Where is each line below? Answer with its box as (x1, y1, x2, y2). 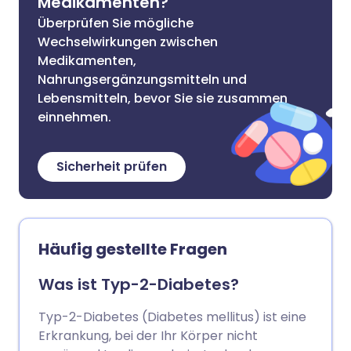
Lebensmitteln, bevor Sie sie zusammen (38, 89, 288, 107)
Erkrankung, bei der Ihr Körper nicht (38, 327, 258, 345)
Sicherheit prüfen (56, 157, 167, 175)
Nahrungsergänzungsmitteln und (38, 71, 247, 89)
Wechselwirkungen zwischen (38, 33, 218, 51)
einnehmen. (38, 108, 111, 126)
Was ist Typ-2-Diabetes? (38, 273, 239, 295)
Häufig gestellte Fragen (38, 238, 227, 260)
